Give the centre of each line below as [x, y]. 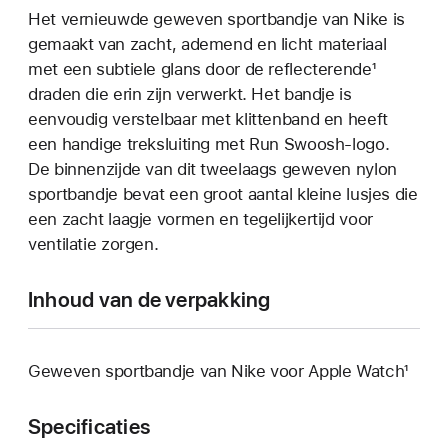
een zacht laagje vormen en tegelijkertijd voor [200, 218]
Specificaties [89, 426]
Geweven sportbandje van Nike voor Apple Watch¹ [218, 370]
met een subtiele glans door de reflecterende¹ [202, 68]
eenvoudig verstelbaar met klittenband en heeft [208, 118]
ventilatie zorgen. [93, 243]
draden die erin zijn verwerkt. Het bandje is [190, 93]
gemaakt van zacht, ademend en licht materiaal [207, 43]
